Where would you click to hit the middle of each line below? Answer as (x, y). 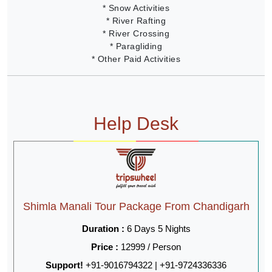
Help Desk (136, 123)
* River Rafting (136, 20)
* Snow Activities (136, 8)
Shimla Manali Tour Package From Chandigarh (136, 206)
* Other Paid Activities (136, 59)
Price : (106, 246)
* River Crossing (136, 33)
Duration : (103, 228)
